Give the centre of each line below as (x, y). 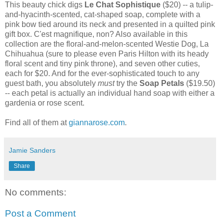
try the (127, 83)
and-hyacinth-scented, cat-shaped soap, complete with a (103, 14)
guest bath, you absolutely (51, 83)
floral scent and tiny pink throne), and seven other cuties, (102, 63)
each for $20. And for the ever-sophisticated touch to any (102, 73)
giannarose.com (97, 122)
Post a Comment (40, 214)
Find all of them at (37, 122)
